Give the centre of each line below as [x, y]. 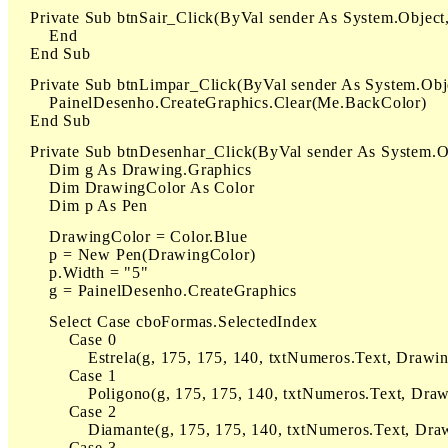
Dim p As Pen [79, 205]
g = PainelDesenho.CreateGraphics [154, 290]
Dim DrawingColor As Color [133, 187]
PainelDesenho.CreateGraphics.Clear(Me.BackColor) [219, 102]
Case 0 [64, 339]
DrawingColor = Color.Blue [129, 236]
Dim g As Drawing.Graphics [131, 169]
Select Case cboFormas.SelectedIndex [164, 321]
